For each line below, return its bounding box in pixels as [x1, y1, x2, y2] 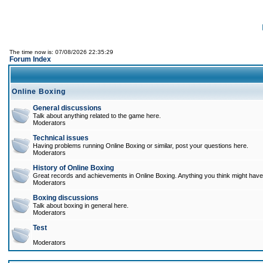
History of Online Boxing [33, 164, 114, 172]
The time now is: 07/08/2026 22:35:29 [9, 49, 113, 55]
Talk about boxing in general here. [33, 202, 129, 209]
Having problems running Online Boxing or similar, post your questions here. [33, 142, 248, 149]
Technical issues [33, 134, 89, 142]
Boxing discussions [33, 194, 99, 202]
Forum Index [9, 55, 51, 63]
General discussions [33, 104, 102, 112]
